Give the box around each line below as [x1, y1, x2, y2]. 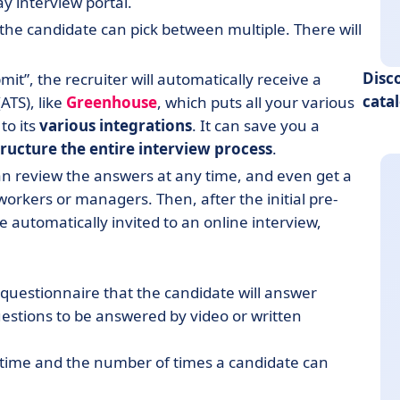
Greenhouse [66, 92, 157, 112]
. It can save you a [192, 115, 320, 136]
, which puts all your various [157, 92, 354, 112]
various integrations [39, 115, 192, 136]
